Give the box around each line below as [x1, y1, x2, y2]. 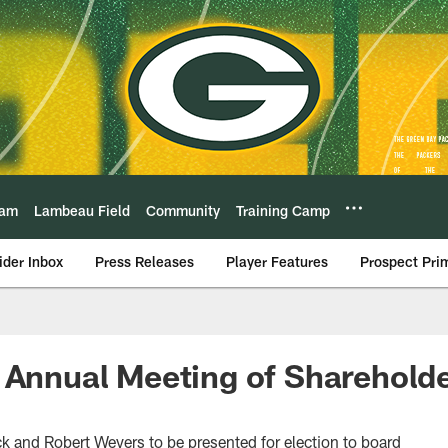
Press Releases [95, 253, 194, 270]
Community [146, 201, 220, 219]
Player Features [226, 253, 328, 270]
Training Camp [236, 201, 330, 219]
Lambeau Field [34, 201, 130, 219]
